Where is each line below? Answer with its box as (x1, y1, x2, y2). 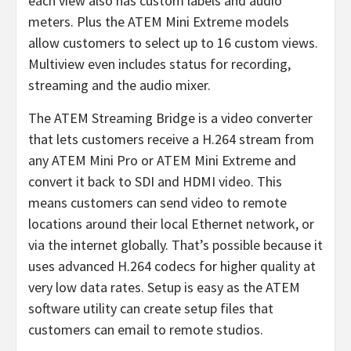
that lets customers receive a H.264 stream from (28, 129, 314, 148)
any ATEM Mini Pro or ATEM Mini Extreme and (28, 150, 296, 169)
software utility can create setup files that (28, 299, 273, 317)
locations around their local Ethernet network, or (28, 214, 314, 233)
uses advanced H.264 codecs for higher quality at (28, 256, 316, 275)
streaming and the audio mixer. (28, 75, 211, 94)
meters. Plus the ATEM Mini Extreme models (28, 12, 289, 31)
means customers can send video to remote (28, 193, 287, 212)
